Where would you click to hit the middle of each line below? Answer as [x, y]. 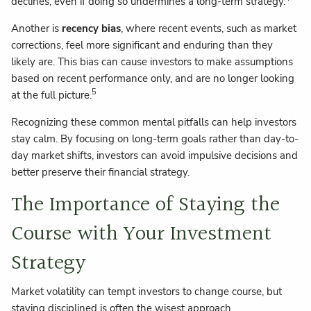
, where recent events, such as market [209, 28]
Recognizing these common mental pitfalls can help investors [154, 122]
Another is [37, 28]
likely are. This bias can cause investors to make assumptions [152, 61]
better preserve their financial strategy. [101, 172]
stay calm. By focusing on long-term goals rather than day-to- [155, 138]
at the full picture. [52, 95]
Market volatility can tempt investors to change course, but [147, 292]
